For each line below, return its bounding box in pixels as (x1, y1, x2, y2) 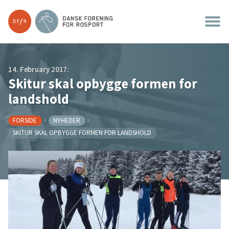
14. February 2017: (8, 64, 70, 75)
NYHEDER (53, 116, 81, 125)
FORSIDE (13, 116, 37, 125)
